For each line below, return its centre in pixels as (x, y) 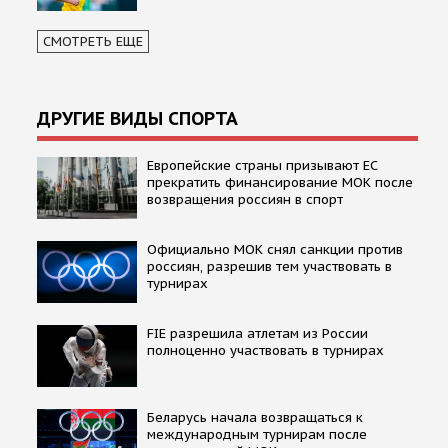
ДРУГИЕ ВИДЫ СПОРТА (137, 118)
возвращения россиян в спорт (245, 199)
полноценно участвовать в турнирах (265, 350)
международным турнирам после (257, 434)
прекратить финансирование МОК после (280, 182)
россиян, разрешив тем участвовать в (269, 266)
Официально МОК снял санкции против (275, 249)
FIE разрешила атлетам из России (257, 333)
